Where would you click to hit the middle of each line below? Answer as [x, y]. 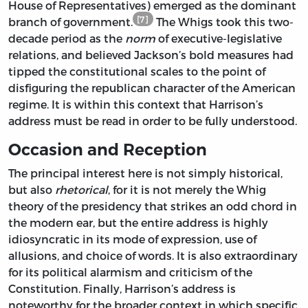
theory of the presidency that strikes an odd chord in [153, 206]
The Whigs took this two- [223, 22]
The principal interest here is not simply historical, [145, 173]
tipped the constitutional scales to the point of [137, 71]
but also [32, 190]
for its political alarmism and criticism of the [130, 272]
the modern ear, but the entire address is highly [138, 223]
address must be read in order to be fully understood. [153, 121]
